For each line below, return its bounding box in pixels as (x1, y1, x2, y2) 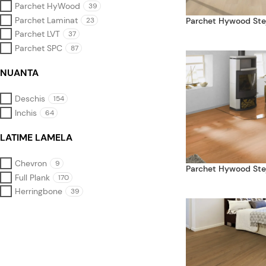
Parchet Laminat (15, 14, 78, 26)
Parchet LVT (15, 28, 60, 40)
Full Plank (15, 172, 50, 183)
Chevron (15, 158, 47, 169)
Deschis (15, 93, 45, 104)
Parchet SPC (15, 42, 62, 53)
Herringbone (15, 186, 62, 197)
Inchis (15, 107, 37, 118)
